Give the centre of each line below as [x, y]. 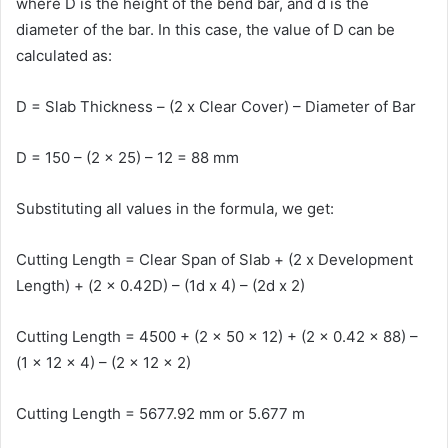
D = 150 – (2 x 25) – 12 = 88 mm [127, 157]
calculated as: [64, 55]
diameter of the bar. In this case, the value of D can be [205, 29]
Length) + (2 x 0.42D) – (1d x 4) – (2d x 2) [160, 285]
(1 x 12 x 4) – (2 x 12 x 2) [103, 362]
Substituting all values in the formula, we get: [175, 208]
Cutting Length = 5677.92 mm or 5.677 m [160, 413]
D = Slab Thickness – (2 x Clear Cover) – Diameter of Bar [216, 106]
